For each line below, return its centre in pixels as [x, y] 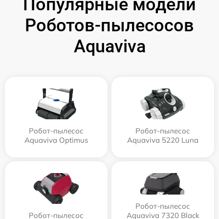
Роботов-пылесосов [109, 26]
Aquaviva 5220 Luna [163, 140]
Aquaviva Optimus [56, 140]
